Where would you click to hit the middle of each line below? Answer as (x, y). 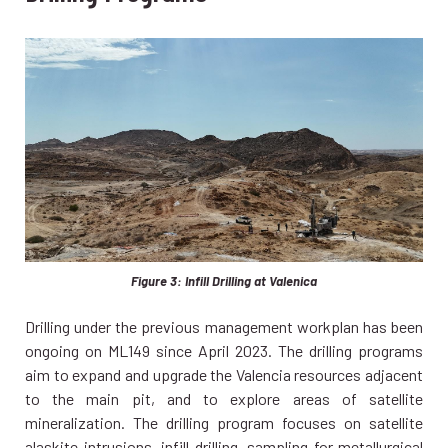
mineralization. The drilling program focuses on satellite (224, 423)
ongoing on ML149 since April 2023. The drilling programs (224, 351)
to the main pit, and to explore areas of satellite (224, 399)
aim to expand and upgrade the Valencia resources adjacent (224, 375)
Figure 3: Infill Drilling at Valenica (224, 281)
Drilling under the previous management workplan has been (224, 327)
